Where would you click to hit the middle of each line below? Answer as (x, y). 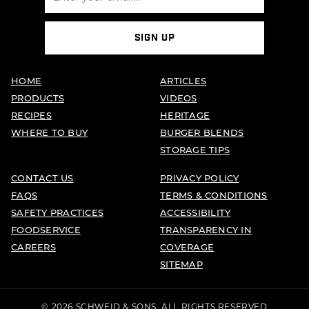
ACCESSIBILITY (196, 212)
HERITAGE (185, 115)
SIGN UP (154, 38)
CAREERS (33, 247)
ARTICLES (183, 80)
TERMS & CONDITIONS (214, 195)
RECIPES (31, 115)
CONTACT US (42, 178)
